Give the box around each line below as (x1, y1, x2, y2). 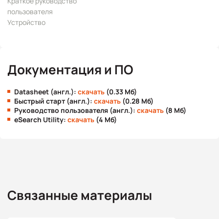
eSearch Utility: (14, 115, 67, 124)
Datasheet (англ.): (14, 87, 78, 96)
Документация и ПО (7, 61, 133, 78)
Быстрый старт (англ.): (14, 96, 94, 106)
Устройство (7, 18, 45, 27)
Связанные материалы (7, 186, 152, 204)
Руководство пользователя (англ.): (14, 106, 137, 115)
